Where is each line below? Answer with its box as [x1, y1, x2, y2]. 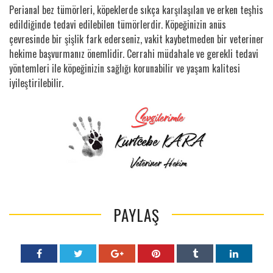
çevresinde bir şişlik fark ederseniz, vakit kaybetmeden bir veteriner [9, 31, 264, 46]
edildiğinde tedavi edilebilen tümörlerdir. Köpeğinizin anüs [9, 16, 226, 32]
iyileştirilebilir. [9, 75, 63, 90]
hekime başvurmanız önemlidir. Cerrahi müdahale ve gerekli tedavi [9, 46, 258, 61]
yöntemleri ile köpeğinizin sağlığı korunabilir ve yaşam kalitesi [9, 60, 240, 76]
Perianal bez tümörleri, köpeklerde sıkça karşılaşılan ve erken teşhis [9, 2, 263, 17]
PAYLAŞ [113, 203, 160, 226]
